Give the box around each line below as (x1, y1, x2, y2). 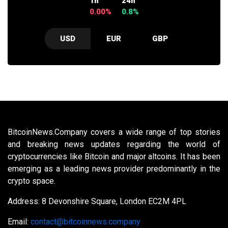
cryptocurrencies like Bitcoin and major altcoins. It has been (8, 151, 220, 161)
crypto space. (8, 176, 55, 186)
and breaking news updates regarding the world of (8, 139, 220, 149)
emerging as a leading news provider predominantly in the (8, 163, 220, 174)
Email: (8, 216, 31, 226)
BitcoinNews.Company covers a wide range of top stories (8, 127, 220, 137)
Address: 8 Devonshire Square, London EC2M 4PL (8, 196, 186, 206)
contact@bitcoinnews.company (31, 216, 140, 226)
